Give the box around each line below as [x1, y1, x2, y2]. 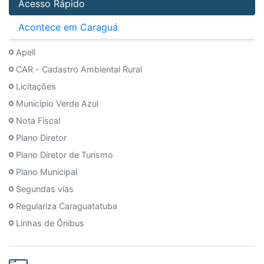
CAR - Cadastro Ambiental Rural [16, 64, 142, 75]
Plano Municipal [16, 167, 77, 177]
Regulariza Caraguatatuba [16, 201, 117, 212]
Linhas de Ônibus [16, 218, 84, 229]
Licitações [16, 81, 56, 92]
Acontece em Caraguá [18, 21, 118, 33]
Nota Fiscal [16, 115, 60, 126]
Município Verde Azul [16, 98, 98, 109]
